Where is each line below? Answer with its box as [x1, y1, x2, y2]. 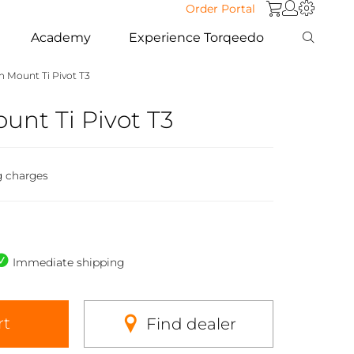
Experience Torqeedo [129, 29, 265, 45]
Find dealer [145, 314, 236, 333]
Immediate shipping [12, 254, 125, 269]
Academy [31, 29, 92, 45]
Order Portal [186, 2, 255, 16]
